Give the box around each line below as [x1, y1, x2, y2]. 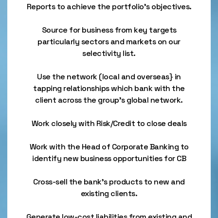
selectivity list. [82, 48, 136, 58]
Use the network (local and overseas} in [37, 72, 181, 82]
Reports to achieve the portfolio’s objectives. [26, 1, 192, 12]
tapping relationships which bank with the [33, 83, 185, 93]
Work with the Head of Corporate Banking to [29, 142, 189, 152]
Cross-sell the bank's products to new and [33, 177, 185, 187]
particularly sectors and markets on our [37, 36, 181, 47]
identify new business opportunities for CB [32, 153, 186, 163]
